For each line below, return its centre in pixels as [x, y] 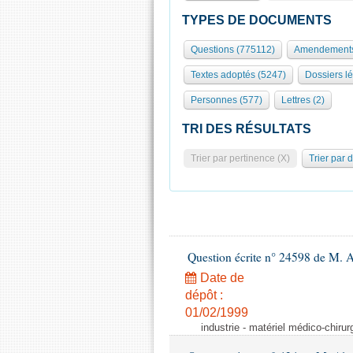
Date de [221, 278]
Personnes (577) [227, 100]
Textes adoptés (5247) [238, 75]
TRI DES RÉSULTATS [247, 129]
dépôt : [204, 295]
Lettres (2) [303, 100]
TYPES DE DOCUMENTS [257, 20]
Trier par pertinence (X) [240, 158]
